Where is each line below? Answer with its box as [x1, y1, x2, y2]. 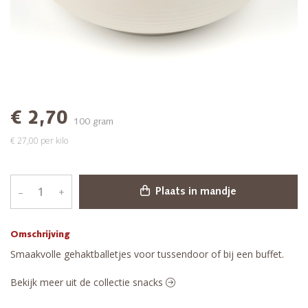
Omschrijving [10, 230, 70, 240]
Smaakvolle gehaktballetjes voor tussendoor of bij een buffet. [10, 247, 284, 261]
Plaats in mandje [152, 186, 236, 198]
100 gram [74, 117, 113, 128]
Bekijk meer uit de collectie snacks [10, 276, 166, 289]
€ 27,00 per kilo [10, 135, 68, 147]
